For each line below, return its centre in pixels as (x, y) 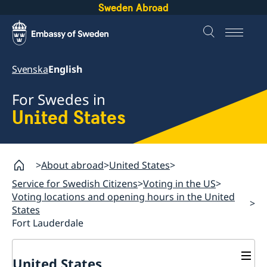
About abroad (72, 165)
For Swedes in (59, 100)
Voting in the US (179, 183)
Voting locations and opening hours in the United (123, 196)
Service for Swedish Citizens (75, 183)
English (65, 69)
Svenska (30, 69)
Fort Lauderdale (48, 223)
